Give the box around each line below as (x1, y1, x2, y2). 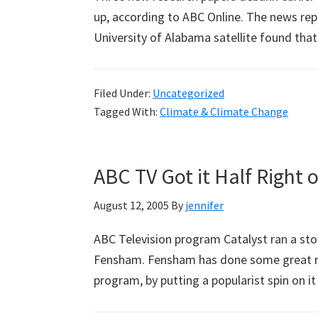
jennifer (185, 197, 224, 212)
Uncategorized (153, 85, 224, 100)
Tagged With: (94, 104, 160, 119)
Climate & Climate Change (160, 104, 288, 119)
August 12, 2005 (94, 197, 169, 212)
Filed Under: (94, 85, 153, 100)
